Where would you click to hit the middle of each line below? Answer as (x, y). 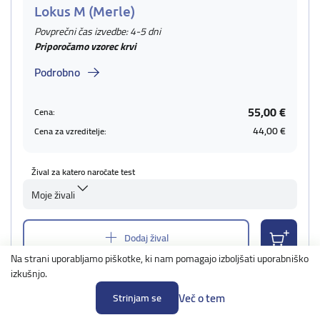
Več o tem (201, 297)
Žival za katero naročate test (83, 172)
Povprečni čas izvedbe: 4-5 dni (97, 31)
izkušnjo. (29, 274)
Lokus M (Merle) (85, 11)
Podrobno (57, 72)
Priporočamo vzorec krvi (85, 46)
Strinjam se (137, 298)
